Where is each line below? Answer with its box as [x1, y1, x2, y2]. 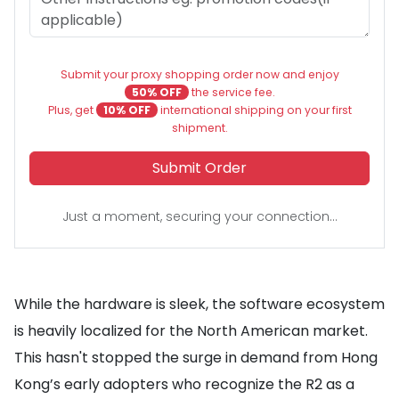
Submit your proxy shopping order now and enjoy [60, 66, 339, 82]
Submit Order [152, 157, 247, 178]
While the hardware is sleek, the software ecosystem [14, 293, 385, 314]
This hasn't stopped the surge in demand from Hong [14, 346, 378, 368]
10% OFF [102, 102, 151, 118]
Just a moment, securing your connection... [61, 207, 338, 225]
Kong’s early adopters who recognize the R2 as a [14, 373, 354, 395]
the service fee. [188, 84, 275, 100]
